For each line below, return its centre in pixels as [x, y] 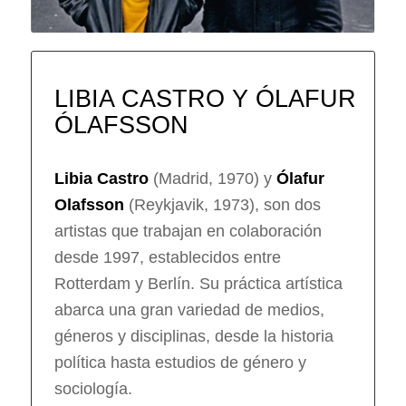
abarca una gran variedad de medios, [189, 310]
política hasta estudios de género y [180, 363]
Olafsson [89, 205]
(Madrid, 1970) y [212, 179]
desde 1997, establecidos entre [167, 258]
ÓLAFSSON [121, 126]
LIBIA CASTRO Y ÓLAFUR [205, 99]
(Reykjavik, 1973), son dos [222, 205]
